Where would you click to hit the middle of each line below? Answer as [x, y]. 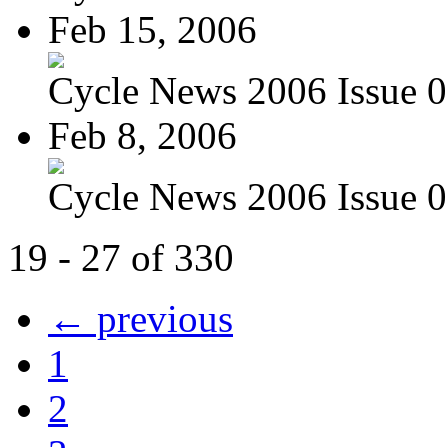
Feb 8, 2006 [142, 135]
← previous [140, 318]
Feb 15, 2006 [152, 29]
